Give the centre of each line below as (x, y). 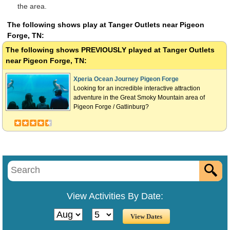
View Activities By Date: (115, 196)
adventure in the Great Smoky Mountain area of (139, 98)
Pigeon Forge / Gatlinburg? (111, 107)
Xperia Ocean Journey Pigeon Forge (126, 79)
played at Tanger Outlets (170, 50)
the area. (32, 6)
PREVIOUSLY (104, 50)
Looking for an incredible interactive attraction (137, 88)
